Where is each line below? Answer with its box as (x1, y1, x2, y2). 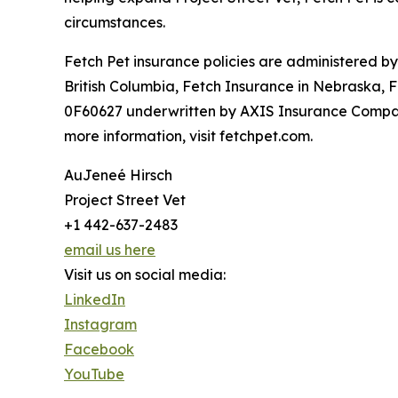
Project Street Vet (64, 190, 186, 209)
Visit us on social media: (64, 265, 226, 283)
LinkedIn (64, 290, 125, 308)
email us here (64, 240, 155, 259)
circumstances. (64, 12, 165, 31)
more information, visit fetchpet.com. (64, 126, 313, 145)
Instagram (64, 314, 137, 333)
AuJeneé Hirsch (64, 165, 172, 184)
